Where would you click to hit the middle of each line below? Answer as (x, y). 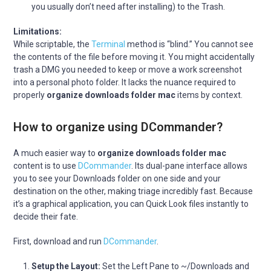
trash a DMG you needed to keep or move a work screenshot (128, 69)
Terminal (109, 44)
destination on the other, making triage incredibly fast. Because (133, 191)
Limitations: (38, 31)
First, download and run (59, 241)
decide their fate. (46, 216)
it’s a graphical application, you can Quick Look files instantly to (131, 204)
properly (30, 95)
